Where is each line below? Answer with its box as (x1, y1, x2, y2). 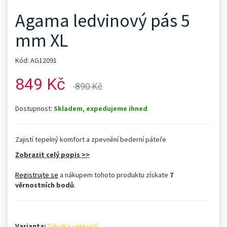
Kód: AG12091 (15, 56, 57, 65)
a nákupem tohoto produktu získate (58, 170, 170, 179)
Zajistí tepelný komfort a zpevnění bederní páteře (15, 135, 166, 144)
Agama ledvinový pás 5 (15, 9, 190, 32)
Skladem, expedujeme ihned (54, 104, 147, 113)
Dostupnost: (15, 104, 54, 113)
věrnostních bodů (15, 180, 74, 190)
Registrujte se (15, 170, 58, 179)
